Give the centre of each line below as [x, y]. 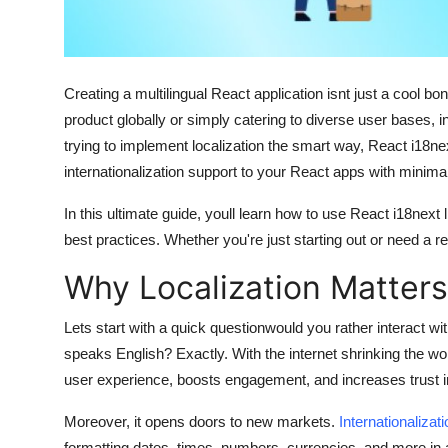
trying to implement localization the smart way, [216, 145]
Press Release [67, 115]
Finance [44, 17]
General [44, 66]
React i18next [395, 213]
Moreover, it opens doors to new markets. [201, 421]
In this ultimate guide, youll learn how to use [207, 213]
